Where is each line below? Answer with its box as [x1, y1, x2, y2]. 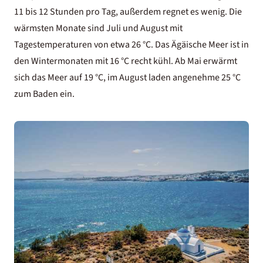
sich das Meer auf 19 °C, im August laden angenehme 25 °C [14, 70, 241, 84]
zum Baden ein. [14, 87, 75, 100]
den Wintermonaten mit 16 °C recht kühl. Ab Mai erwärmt [14, 54, 237, 68]
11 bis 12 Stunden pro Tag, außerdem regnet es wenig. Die [14, 5, 242, 18]
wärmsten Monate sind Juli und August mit [14, 21, 183, 35]
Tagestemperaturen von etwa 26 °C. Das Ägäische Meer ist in [14, 38, 249, 51]
